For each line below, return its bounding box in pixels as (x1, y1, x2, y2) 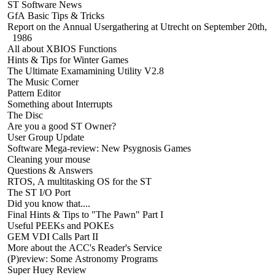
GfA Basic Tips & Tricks (5, 10, 104, 21)
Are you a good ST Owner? (5, 120, 116, 131)
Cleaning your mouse (5, 153, 90, 165)
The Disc (5, 109, 43, 120)
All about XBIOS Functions (5, 43, 117, 54)
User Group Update (5, 131, 84, 142)
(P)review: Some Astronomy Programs (5, 253, 158, 264)
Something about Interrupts (5, 98, 112, 109)
